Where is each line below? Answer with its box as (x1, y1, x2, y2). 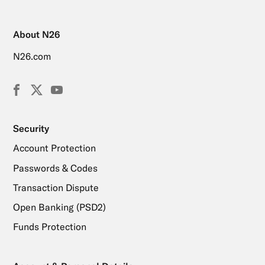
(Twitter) (41, 95, 79, 107)
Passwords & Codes (12, 161, 98, 174)
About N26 (12, 28, 60, 41)
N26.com (12, 50, 51, 63)
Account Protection (12, 142, 96, 154)
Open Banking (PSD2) (12, 201, 106, 213)
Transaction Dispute (12, 181, 99, 193)
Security (12, 122, 49, 135)
